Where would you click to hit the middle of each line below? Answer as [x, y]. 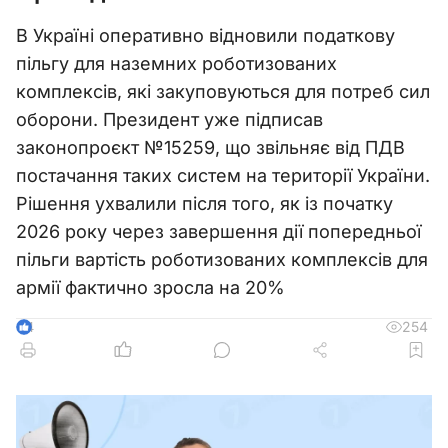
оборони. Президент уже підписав [169, 119]
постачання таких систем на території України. [223, 175]
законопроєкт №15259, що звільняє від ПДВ [210, 147]
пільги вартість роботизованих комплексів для [222, 259]
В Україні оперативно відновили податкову [205, 35]
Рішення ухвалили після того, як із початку [204, 203]
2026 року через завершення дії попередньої [218, 231]
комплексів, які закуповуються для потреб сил [223, 91]
